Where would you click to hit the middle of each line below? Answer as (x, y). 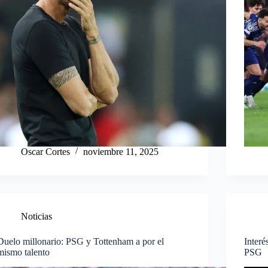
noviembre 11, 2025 (121, 151)
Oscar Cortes (46, 151)
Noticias (37, 216)
